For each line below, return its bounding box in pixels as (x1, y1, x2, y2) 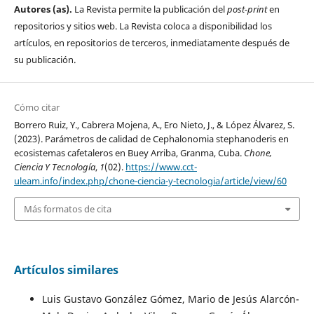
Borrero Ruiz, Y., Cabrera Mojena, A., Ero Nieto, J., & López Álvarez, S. (13, 118, 294, 131)
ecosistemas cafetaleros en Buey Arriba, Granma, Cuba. (13, 146, 244, 159)
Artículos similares (13, 262, 118, 278)
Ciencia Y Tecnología (13, 160, 95, 173)
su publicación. (13, 53, 76, 66)
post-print (224, 2, 267, 15)
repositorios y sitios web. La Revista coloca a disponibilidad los (13, 19, 272, 32)
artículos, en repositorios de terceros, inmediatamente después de (13, 36, 289, 49)
